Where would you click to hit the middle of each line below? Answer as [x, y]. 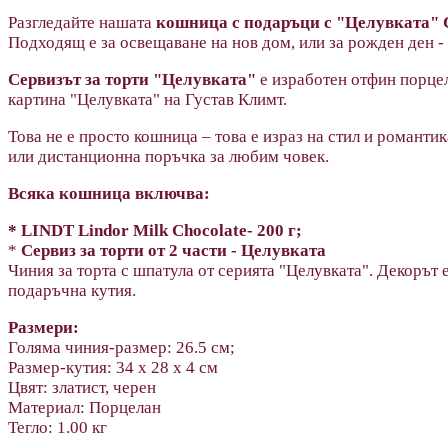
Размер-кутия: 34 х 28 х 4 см [113, 367]
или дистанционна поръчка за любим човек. [168, 156]
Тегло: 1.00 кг [57, 427]
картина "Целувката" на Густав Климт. [149, 99]
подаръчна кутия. [72, 290]
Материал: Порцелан [84, 407]
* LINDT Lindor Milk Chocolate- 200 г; [155, 230]
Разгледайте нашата [80, 22]
